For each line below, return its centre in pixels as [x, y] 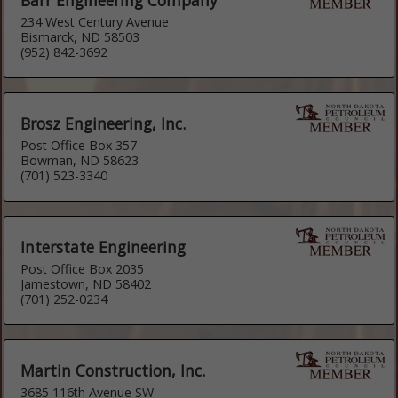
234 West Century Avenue [95, 21]
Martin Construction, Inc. [113, 370]
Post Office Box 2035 [83, 268]
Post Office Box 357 [79, 145]
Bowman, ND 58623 [80, 160]
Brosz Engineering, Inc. [103, 123]
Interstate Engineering [103, 247]
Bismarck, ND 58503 [80, 36]
